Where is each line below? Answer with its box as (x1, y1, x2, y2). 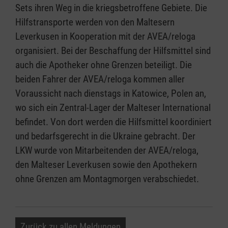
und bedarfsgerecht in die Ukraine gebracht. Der (15, 130, 195, 142)
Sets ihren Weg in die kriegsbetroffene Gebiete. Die (15, 2, 207, 14)
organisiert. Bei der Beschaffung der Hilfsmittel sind (15, 45, 211, 56)
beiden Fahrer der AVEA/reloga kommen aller (15, 73, 185, 85)
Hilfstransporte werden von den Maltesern (15, 16, 175, 28)
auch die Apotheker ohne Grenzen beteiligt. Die (15, 59, 192, 71)
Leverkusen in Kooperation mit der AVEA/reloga (15, 31, 195, 42)
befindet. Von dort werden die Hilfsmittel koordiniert (15, 116, 212, 128)
